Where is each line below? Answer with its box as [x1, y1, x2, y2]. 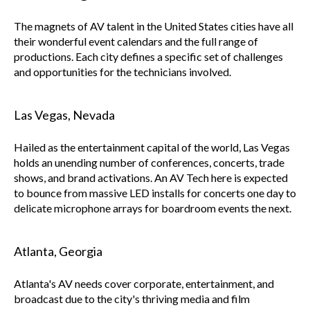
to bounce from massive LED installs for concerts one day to [14, 185, 296, 199]
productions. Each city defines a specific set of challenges [14, 49, 283, 63]
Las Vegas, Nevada [14, 107, 115, 122]
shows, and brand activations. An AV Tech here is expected [14, 170, 288, 184]
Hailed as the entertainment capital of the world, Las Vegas [14, 140, 290, 154]
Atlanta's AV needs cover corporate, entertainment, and [14, 276, 274, 290]
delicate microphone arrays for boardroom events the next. [14, 201, 291, 215]
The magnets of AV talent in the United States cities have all [14, 19, 293, 33]
